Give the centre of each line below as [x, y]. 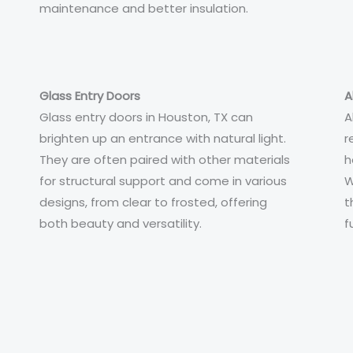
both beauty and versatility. [121, 223]
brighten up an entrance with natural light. [163, 138]
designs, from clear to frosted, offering [153, 202]
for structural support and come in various [163, 181]
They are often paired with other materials [165, 160]
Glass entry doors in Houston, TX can [146, 117]
